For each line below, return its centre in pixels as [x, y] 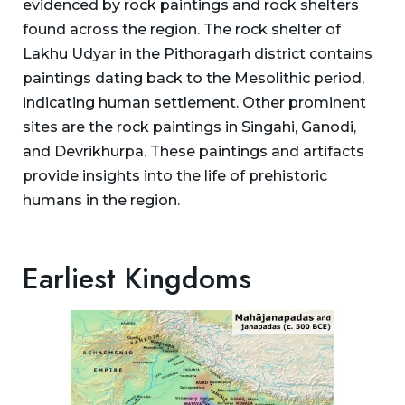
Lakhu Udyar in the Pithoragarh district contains [198, 53]
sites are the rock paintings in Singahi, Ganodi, [189, 127]
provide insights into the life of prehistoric [175, 175]
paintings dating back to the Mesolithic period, [193, 78]
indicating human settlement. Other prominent [194, 102]
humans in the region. [101, 200]
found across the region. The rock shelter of [182, 29]
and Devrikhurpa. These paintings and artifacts [193, 151]
